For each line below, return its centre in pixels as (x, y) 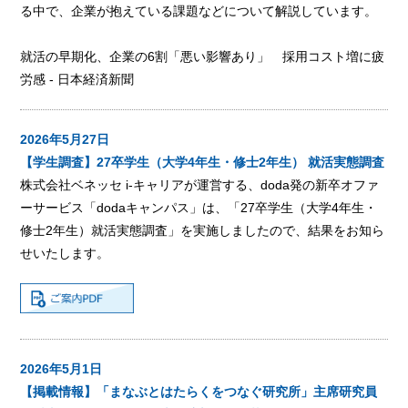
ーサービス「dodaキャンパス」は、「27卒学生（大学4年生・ (199, 207)
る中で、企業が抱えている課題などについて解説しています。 (199, 10)
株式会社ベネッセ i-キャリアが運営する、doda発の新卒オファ (200, 184)
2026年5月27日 (65, 139)
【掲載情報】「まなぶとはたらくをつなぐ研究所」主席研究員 (199, 391)
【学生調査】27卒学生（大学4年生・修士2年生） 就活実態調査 (203, 162)
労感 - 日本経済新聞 (77, 79)
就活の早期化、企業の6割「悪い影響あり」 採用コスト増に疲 (203, 56)
